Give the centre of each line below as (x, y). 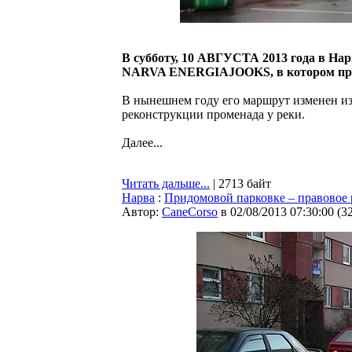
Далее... (142, 143)
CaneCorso (190, 212)
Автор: (142, 212)
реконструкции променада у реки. (213, 114)
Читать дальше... (166, 183)
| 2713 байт (240, 183)
